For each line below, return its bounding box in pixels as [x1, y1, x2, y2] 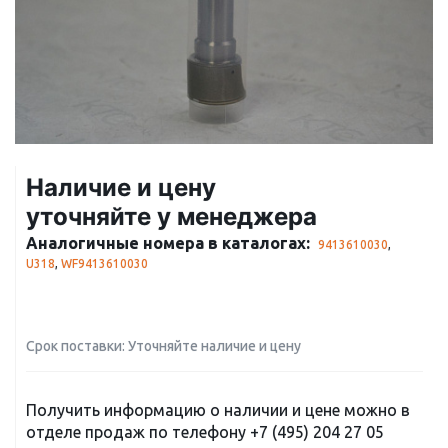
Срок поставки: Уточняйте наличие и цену [26, 338, 301, 354]
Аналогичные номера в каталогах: [26, 234, 310, 252]
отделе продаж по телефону [26, 423, 250, 441]
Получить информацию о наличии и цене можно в [26, 401, 410, 419]
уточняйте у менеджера [26, 202, 317, 231]
